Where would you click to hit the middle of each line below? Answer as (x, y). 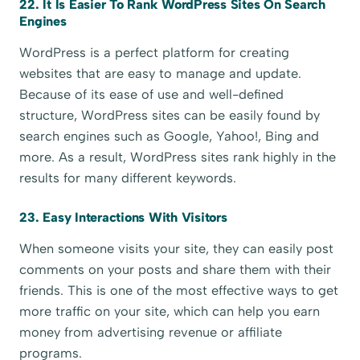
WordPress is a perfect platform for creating (155, 53)
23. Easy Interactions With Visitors (123, 217)
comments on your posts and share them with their (176, 270)
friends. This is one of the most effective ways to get (179, 291)
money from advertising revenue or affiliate (151, 333)
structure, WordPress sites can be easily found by (170, 116)
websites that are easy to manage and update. (161, 74)
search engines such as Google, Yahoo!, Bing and (170, 137)
